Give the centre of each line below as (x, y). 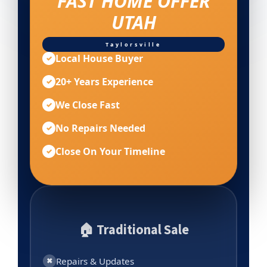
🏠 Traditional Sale (133, 230)
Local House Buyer (99, 58)
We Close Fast (88, 105)
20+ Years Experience (104, 81)
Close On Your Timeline (110, 151)
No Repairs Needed (100, 128)
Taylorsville (133, 44)
